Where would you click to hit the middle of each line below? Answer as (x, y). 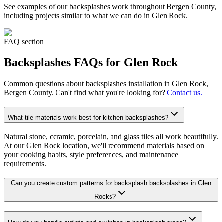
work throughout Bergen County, (163, 7)
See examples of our (37, 7)
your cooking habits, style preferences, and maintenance (91, 154)
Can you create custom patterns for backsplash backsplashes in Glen (111, 183)
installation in (149, 84)
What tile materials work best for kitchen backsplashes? (88, 117)
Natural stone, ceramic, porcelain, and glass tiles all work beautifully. (111, 136)
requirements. (25, 163)
